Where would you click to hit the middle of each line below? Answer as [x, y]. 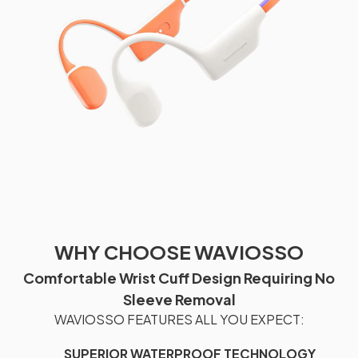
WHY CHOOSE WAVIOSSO [179, 251]
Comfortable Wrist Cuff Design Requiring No [179, 277]
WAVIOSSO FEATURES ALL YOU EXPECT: [179, 319]
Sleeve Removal [179, 299]
